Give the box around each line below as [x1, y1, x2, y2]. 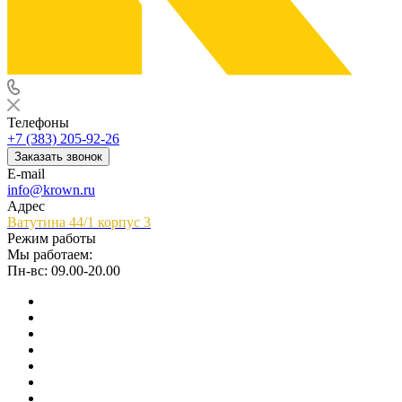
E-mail [7, 166, 45, 181]
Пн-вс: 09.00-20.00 [7, 263, 120, 278]
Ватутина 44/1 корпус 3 [7, 214, 151, 230]
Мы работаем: [7, 247, 92, 262]
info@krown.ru [7, 182, 95, 197]
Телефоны [7, 115, 69, 130]
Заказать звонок [14, 150, 102, 163]
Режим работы [7, 231, 96, 246]
